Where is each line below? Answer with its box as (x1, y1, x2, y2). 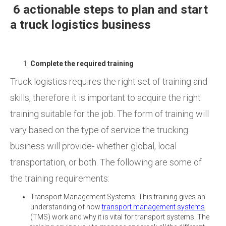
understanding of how (30, 202, 102, 211)
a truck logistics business (10, 17, 151, 32)
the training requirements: (10, 173, 109, 184)
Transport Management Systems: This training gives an (30, 192, 205, 201)
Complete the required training (30, 59, 134, 68)
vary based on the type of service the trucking (10, 124, 188, 135)
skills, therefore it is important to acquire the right (10, 92, 201, 103)
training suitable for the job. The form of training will (10, 108, 209, 119)
